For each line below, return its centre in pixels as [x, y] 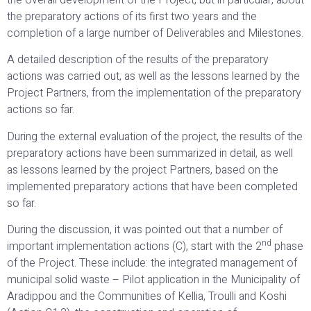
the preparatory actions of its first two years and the [132, 16]
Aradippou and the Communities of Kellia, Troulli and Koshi [147, 297]
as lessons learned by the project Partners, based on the [143, 170]
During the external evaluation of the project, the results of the [155, 136]
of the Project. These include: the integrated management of [152, 263]
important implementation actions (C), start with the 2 [134, 247]
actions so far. [41, 110]
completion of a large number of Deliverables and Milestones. [155, 33]
